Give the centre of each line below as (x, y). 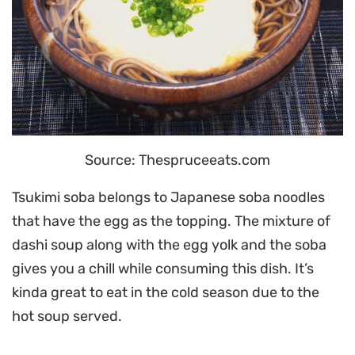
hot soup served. (67, 317)
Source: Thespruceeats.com (177, 160)
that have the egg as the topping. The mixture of (171, 221)
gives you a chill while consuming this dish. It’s (163, 269)
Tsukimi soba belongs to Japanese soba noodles (168, 198)
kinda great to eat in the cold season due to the (166, 293)
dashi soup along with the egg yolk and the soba (169, 245)
